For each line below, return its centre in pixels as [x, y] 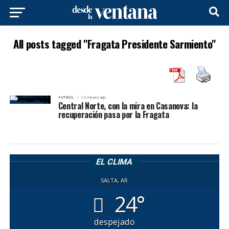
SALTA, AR [114, 180]
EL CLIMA [115, 162]
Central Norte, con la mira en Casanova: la [128, 106]
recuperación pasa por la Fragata [113, 114]
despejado [114, 222]
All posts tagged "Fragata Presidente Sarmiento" [114, 44]
